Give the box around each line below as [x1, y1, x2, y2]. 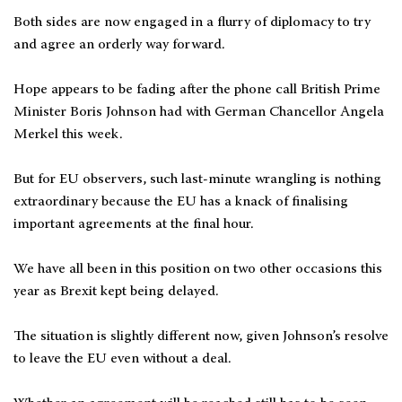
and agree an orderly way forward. [13, 38, 225, 53]
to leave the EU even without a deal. [13, 352, 232, 367]
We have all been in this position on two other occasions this [13, 262, 382, 277]
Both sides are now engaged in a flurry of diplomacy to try [13, 15, 371, 31]
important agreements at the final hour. [13, 217, 254, 232]
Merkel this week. [13, 127, 123, 143]
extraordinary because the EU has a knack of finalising [13, 195, 348, 210]
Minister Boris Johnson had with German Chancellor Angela [13, 105, 384, 120]
